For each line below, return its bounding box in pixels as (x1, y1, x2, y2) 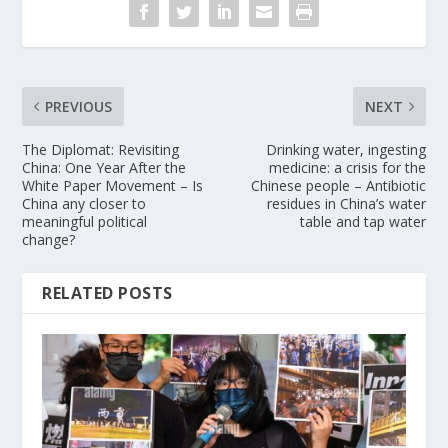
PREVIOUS (45, 96, 113, 116)
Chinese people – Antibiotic (250, 175, 426, 195)
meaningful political (22, 211, 148, 231)
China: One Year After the (22, 157, 187, 177)
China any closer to (22, 193, 147, 213)
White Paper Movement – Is (22, 175, 204, 195)
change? (22, 229, 76, 249)
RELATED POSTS (42, 281, 173, 304)
